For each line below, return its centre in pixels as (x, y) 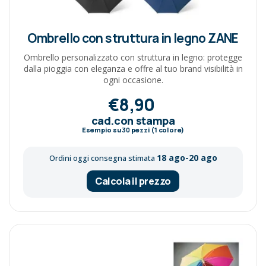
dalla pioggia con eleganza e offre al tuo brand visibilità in (133, 68)
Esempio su (102, 130)
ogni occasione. (133, 80)
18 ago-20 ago (187, 158)
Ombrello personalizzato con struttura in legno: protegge (133, 57)
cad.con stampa (133, 121)
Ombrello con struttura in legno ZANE (133, 38)
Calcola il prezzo (133, 181)
